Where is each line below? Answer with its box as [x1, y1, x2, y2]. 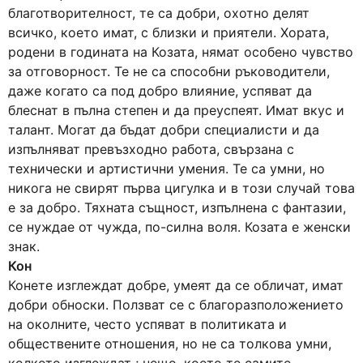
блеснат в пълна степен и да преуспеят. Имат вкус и [8, 102, 344, 118]
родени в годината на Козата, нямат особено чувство [8, 44, 353, 60]
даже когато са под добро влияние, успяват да [8, 83, 312, 99]
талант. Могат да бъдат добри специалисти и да [8, 122, 319, 138]
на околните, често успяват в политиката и [8, 316, 287, 332]
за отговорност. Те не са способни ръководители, [8, 63, 330, 79]
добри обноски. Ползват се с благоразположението [8, 297, 344, 313]
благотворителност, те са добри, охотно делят [8, 5, 310, 21]
